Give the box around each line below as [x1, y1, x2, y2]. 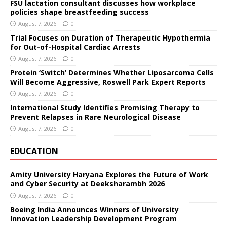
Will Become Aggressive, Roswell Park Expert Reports [10, 77, 206, 87]
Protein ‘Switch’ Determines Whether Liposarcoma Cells [10, 67, 214, 78]
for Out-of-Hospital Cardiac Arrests [10, 42, 140, 52]
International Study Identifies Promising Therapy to [10, 102, 200, 112]
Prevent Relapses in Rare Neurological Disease [10, 111, 181, 122]
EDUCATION [10, 145, 58, 157]
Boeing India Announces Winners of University [10, 204, 179, 214]
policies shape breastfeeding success [10, 7, 149, 17]
